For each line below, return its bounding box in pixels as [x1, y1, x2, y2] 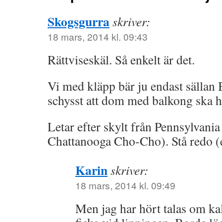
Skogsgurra [48, 12, 110, 31]
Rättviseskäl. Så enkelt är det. [48, 51, 195, 68]
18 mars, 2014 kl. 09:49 [75, 178, 175, 192]
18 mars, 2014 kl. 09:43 [48, 30, 148, 43]
